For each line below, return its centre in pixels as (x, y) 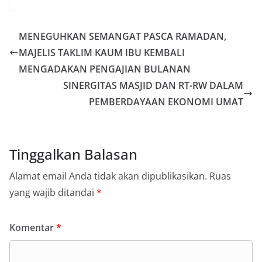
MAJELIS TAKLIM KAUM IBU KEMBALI (102, 52)
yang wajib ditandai (53, 192)
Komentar (33, 227)
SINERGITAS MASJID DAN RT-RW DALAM (153, 85)
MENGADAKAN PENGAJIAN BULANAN (105, 69)
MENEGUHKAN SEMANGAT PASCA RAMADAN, (123, 36)
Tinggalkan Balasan (73, 154)
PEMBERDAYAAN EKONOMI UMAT (166, 101)
